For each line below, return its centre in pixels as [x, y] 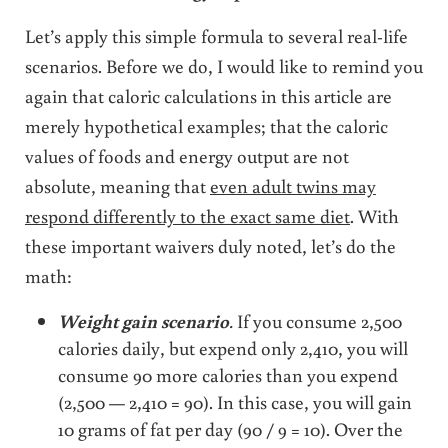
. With [374, 215]
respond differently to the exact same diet [187, 215]
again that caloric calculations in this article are [208, 95]
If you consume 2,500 [318, 320]
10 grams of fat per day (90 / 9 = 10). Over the [231, 428]
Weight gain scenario [144, 320]
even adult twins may [292, 185]
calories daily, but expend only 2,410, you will [233, 347]
